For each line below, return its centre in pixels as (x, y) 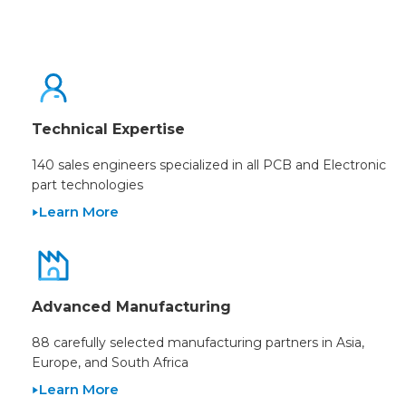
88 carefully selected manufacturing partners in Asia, (198, 343)
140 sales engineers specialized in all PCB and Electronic (209, 165)
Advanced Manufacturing (131, 307)
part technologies (87, 185)
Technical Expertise (108, 130)
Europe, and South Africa (110, 363)
